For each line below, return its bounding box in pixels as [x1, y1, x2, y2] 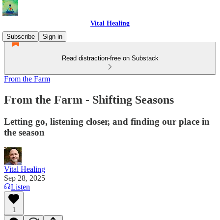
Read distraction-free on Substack [61, 55, 159, 62]
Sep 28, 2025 [4, 173, 45, 182]
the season [4, 127, 45, 137]
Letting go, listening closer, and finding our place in [4, 116, 210, 127]
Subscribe [6, 33, 35, 40]
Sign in [43, 33, 62, 40]
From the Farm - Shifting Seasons [4, 93, 174, 106]
